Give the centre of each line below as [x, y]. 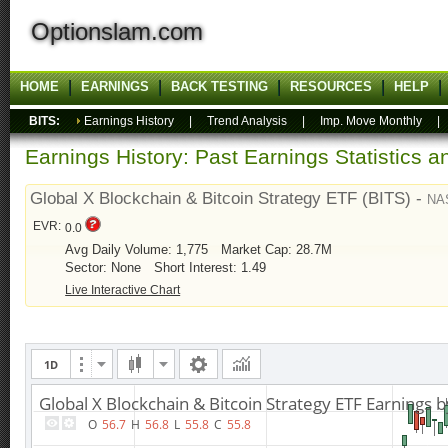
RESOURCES [331, 86]
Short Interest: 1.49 [210, 268]
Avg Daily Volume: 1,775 [139, 250]
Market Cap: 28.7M [277, 250]
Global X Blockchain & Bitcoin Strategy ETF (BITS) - [229, 198]
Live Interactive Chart [123, 290]
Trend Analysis [247, 121]
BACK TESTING [219, 86]
